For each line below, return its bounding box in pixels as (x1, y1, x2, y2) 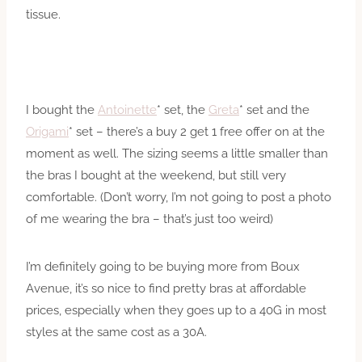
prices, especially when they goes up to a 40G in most (26, 302, 326, 318)
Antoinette (98, 102, 157, 117)
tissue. (26, 6, 61, 22)
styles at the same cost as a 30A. (26, 324, 207, 339)
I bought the (26, 102, 98, 117)
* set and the (239, 102, 309, 117)
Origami (26, 124, 69, 139)
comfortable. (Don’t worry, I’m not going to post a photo (26, 189, 331, 204)
